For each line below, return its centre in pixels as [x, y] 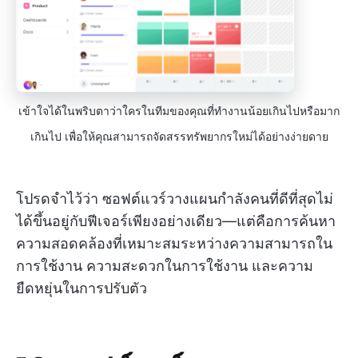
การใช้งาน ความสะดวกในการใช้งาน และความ [165, 266]
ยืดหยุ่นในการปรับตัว [82, 288]
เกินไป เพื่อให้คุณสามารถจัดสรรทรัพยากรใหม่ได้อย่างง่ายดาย [179, 137]
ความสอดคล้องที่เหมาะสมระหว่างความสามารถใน [174, 244]
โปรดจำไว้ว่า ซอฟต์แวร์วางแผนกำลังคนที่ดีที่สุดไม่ [175, 199]
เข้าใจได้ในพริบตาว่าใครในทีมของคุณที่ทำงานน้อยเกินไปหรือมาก [179, 111]
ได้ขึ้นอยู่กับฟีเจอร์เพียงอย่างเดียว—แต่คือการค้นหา [176, 221]
